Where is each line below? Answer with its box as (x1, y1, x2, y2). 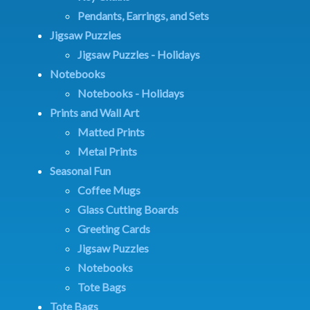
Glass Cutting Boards (77, 202, 179, 216)
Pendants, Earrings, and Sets (77, 8, 209, 22)
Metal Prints (77, 144, 137, 158)
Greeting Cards (77, 221, 150, 235)
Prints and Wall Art (50, 105, 139, 119)
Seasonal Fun (50, 163, 111, 177)
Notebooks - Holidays (77, 86, 184, 100)
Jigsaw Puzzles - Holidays (77, 47, 200, 61)
